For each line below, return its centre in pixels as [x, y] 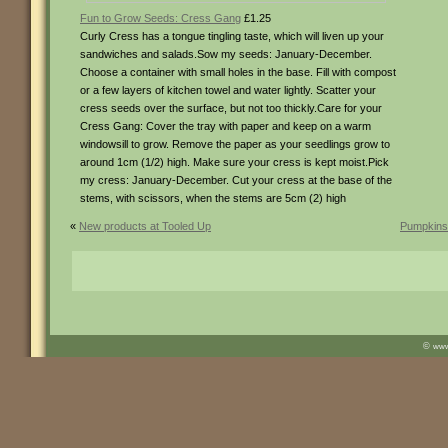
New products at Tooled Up [145, 226]
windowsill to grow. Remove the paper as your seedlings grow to [235, 144]
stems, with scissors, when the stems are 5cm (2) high [213, 198]
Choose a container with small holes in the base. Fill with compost [238, 72]
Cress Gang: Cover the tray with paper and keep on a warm [225, 126]
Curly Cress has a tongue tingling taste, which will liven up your [232, 36]
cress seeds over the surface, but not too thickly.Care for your [231, 108]
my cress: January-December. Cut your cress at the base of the [236, 180]
